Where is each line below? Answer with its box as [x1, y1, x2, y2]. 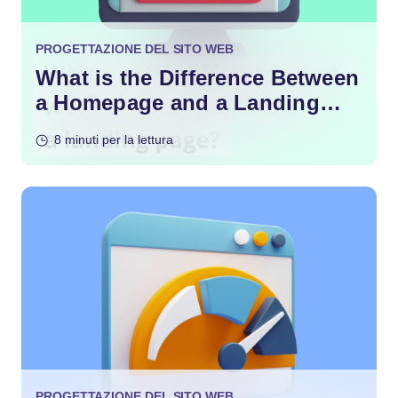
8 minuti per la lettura [54, 132, 173, 147]
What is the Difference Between [36, 66, 360, 90]
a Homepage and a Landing [36, 91, 320, 115]
